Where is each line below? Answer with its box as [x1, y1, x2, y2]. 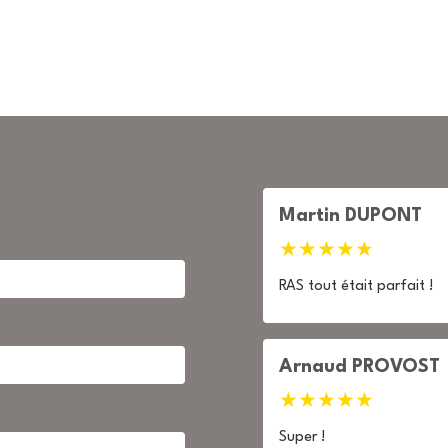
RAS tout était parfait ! [279, 279, 434, 294]
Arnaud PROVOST [279, 358, 440, 376]
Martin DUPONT [279, 207, 422, 225]
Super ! [279, 430, 326, 445]
